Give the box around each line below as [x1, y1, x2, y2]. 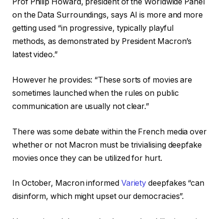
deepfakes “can [146, 178, 205, 188]
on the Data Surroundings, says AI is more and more [12, 10, 203, 20]
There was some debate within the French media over [12, 127, 207, 136]
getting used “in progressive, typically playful [12, 23, 174, 33]
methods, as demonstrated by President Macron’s [12, 37, 192, 46]
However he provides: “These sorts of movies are [12, 75, 193, 85]
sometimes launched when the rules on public [12, 88, 179, 98]
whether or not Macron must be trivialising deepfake [12, 140, 202, 150]
